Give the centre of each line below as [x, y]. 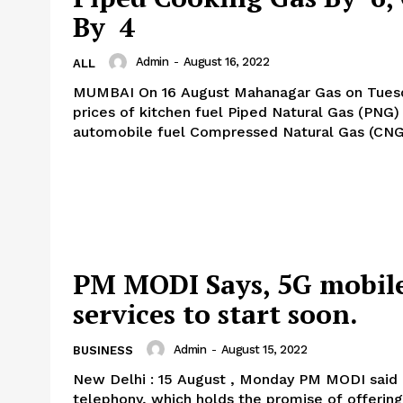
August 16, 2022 [226, 62]
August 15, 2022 [264, 349]
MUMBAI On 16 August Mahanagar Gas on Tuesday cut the [106, 92]
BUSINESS [103, 351]
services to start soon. [215, 314]
